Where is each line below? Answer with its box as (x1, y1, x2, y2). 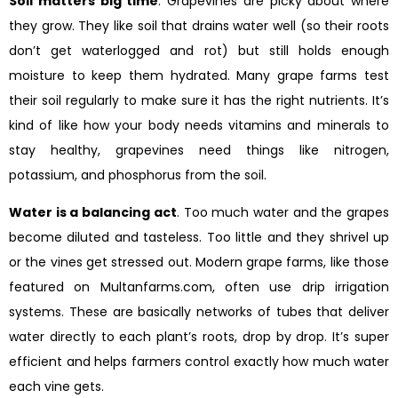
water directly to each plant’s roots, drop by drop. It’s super (9, 328, 389, 346)
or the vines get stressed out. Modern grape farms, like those (9, 253, 389, 272)
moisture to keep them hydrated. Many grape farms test (9, 67, 389, 85)
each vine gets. (9, 378, 104, 396)
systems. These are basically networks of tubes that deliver (9, 303, 389, 322)
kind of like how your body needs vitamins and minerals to (9, 116, 389, 135)
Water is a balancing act (9, 203, 177, 222)
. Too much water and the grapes (176, 203, 390, 222)
